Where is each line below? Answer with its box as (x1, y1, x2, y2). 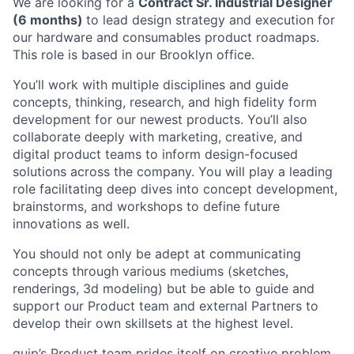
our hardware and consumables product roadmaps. (13, 28, 319, 45)
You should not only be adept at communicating (13, 245, 301, 262)
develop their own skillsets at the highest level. (13, 314, 293, 331)
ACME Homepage (66, 51, 288, 81)
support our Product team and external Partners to (13, 297, 318, 314)
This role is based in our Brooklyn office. (13, 46, 254, 62)
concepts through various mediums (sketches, (13, 262, 288, 279)
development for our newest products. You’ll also (13, 111, 307, 127)
